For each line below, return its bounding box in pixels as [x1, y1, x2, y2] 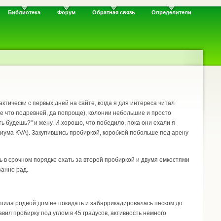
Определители [151, 9, 192, 16]
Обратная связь [92, 9, 135, 16]
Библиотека [8, 9, 41, 16]
